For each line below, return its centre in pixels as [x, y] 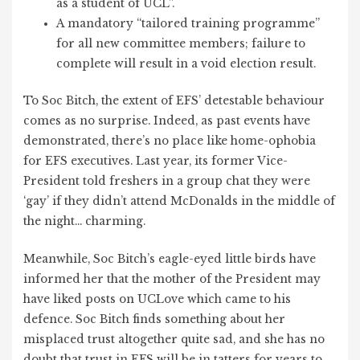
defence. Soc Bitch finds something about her [155, 319]
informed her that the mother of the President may [172, 279]
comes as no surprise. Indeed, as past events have [167, 121]
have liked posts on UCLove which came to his [157, 299]
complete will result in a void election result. [186, 64]
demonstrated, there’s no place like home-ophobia [170, 141]
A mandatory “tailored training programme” [188, 24]
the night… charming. [85, 221]
